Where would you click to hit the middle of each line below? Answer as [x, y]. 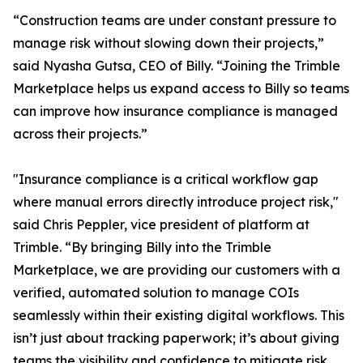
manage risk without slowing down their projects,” [169, 43]
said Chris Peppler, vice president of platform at [161, 225]
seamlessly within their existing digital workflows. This [179, 316]
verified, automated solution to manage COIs [156, 293]
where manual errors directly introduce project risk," [176, 202]
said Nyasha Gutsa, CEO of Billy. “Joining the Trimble [177, 66]
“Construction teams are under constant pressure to [175, 21]
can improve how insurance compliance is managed [175, 111]
